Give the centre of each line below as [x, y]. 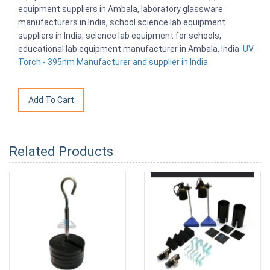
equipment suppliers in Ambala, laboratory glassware [121, 9]
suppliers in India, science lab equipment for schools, [120, 36]
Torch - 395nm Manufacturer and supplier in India [113, 62]
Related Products [61, 152]
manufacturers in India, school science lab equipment [122, 23]
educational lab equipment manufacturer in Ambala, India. [130, 49]
